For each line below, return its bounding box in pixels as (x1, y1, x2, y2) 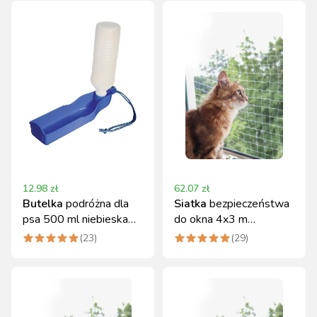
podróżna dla (66, 196, 129, 212)
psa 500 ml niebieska (23, 212, 128, 227)
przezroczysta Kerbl (174, 227, 270, 243)
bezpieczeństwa (209, 196, 289, 212)
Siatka (174, 196, 207, 212)
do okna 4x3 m (174, 212, 248, 227)
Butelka (23, 196, 63, 212)
